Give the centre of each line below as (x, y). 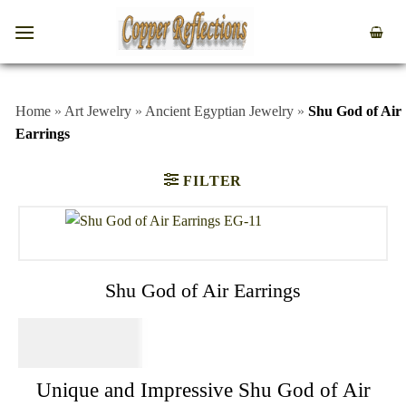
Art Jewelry (98, 111)
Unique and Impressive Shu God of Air (203, 390)
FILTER (213, 180)
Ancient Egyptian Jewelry (219, 111)
